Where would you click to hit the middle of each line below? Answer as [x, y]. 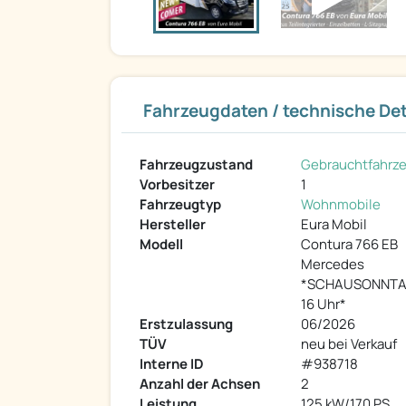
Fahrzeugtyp [180, 205]
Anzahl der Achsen [200, 384]
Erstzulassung [186, 324]
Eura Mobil [334, 225]
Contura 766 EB [349, 245]
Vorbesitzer [177, 185]
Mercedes [333, 265]
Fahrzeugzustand [196, 165]
